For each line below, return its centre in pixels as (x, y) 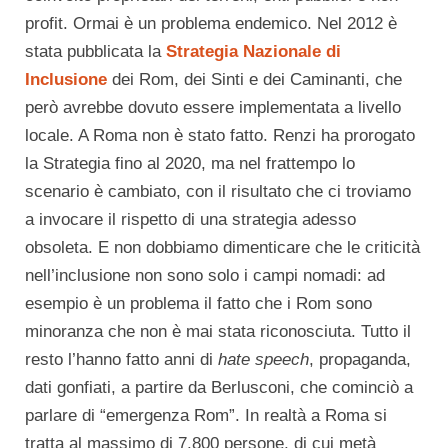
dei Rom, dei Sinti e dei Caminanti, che (254, 79)
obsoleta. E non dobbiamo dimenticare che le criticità (222, 247)
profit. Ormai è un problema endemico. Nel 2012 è (211, 23)
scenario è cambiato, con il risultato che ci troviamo (218, 191)
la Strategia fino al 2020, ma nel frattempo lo (190, 163)
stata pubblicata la (95, 51)
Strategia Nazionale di (253, 51)
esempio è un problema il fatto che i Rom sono (198, 303)
